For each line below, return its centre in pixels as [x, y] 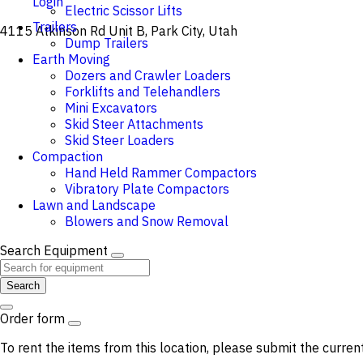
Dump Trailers [107, 43]
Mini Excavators [111, 108]
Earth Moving [71, 59]
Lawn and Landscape [94, 205]
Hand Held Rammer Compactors [161, 173]
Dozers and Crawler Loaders [148, 75]
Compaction [68, 156]
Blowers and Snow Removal [147, 221]
